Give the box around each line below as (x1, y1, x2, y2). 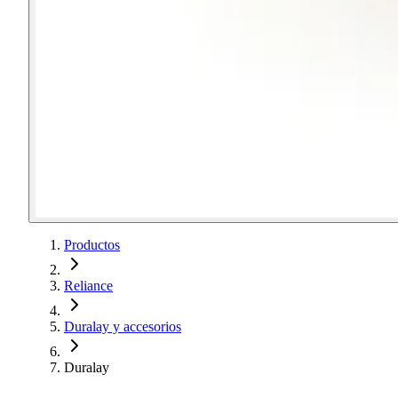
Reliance (64, 278, 113, 293)
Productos (64, 237, 120, 252)
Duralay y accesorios (64, 319, 181, 334)
